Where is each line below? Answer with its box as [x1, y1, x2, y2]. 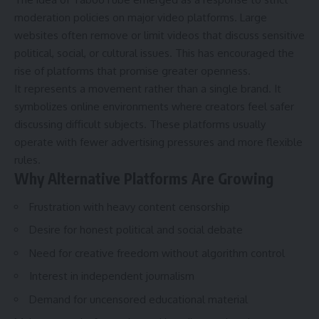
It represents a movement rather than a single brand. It [14, 82, 281, 96]
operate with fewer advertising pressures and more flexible [14, 135, 303, 150]
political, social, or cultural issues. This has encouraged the [14, 46, 294, 61]
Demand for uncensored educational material [29, 292, 248, 306]
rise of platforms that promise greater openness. [14, 64, 251, 78]
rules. [14, 153, 41, 167]
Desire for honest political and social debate [29, 223, 243, 237]
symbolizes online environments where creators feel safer [14, 100, 294, 114]
